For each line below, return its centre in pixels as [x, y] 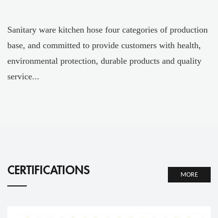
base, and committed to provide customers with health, [104, 45]
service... [23, 77]
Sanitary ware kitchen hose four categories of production [108, 30]
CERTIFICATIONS [49, 170]
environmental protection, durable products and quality [104, 61]
